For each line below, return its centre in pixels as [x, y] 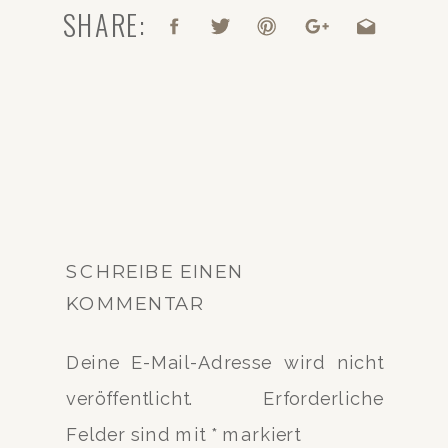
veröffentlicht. [130, 398]
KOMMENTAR [134, 302]
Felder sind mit [138, 435]
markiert [259, 435]
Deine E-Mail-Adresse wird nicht [224, 362]
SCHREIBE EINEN [154, 270]
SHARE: [104, 23]
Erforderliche [323, 398]
